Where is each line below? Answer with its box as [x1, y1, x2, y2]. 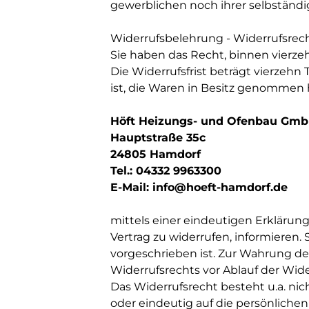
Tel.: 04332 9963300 [110, 164, 221, 177]
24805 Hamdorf [110, 148, 201, 161]
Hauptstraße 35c [110, 131, 206, 144]
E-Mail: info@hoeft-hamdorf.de [110, 181, 288, 194]
